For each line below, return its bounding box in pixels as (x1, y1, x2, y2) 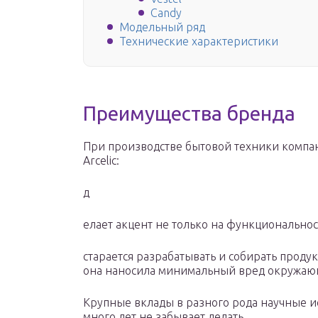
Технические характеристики (119, 35, 278, 48)
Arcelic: (83, 154, 119, 168)
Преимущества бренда (83, 102, 295, 125)
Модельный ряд (119, 21, 205, 34)
